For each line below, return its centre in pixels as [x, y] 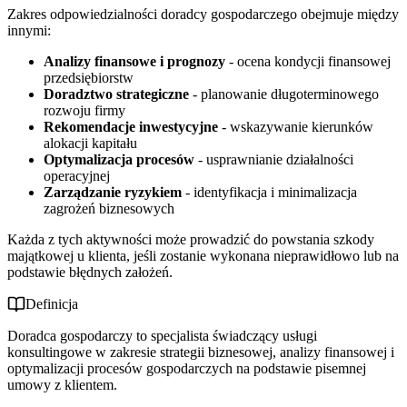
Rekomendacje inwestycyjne [131, 126]
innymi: [29, 30]
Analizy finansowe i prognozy [134, 61]
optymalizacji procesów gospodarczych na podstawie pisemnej [187, 368]
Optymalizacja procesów [119, 159]
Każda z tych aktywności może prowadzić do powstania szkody [191, 239]
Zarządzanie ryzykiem [113, 192]
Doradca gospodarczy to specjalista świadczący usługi [162, 335]
